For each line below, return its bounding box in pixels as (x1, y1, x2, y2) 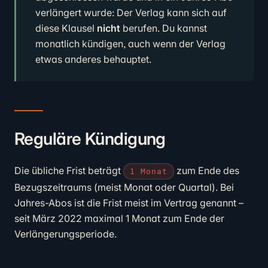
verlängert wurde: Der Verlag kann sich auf (35, 7, 227, 19)
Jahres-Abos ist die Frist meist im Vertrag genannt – (14, 197, 243, 209)
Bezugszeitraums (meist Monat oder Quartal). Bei (14, 181, 234, 193)
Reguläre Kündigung (14, 129, 166, 149)
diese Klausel (35, 22, 97, 34)
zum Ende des (174, 165, 240, 176)
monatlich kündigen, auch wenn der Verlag (35, 38, 226, 50)
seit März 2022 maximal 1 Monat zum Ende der (14, 212, 224, 224)
